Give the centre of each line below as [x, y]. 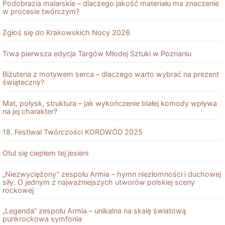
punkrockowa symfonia [42, 219]
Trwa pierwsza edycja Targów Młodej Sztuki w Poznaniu [97, 53]
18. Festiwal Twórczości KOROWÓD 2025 [73, 132]
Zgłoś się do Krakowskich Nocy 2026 [66, 32]
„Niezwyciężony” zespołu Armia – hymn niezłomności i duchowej [112, 174]
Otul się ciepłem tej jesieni [45, 153]
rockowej [18, 190]
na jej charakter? [30, 111]
